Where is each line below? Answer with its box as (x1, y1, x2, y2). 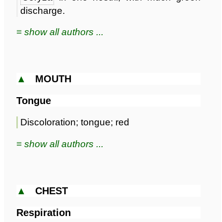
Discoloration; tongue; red (20, 117, 129, 128)
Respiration (16, 207, 71, 218)
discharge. (20, 5, 65, 16)
